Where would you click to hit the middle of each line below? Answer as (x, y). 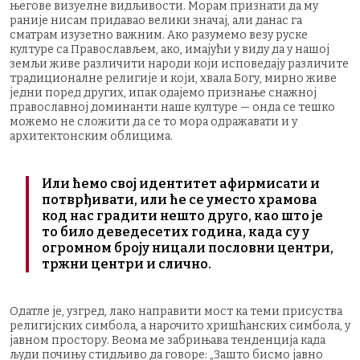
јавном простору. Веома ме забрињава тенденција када (168, 340)
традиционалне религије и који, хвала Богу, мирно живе (173, 78)
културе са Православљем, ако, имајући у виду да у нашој (170, 49)
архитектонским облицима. (91, 136)
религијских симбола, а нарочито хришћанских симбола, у (180, 325)
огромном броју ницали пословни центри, (188, 247)
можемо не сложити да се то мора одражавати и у (153, 121)
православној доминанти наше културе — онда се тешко (172, 107)
